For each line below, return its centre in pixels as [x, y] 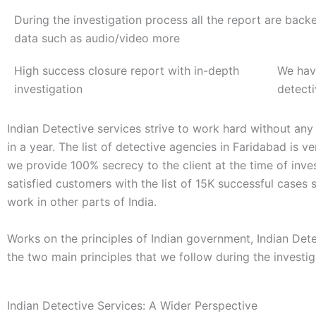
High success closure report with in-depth [127, 71]
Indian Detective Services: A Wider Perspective [132, 305]
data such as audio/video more [97, 38]
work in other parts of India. [82, 202]
